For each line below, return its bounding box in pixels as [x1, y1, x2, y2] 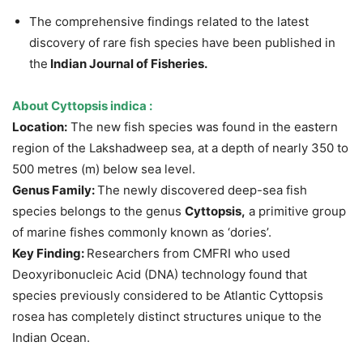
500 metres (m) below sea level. [12, 161, 195, 177]
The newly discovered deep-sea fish [97, 182, 307, 199]
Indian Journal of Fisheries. [48, 56, 207, 72]
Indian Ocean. [12, 330, 90, 346]
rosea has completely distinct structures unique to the [12, 309, 322, 325]
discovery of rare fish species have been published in [29, 35, 335, 51]
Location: [12, 119, 67, 135]
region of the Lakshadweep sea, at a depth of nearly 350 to [12, 140, 348, 156]
